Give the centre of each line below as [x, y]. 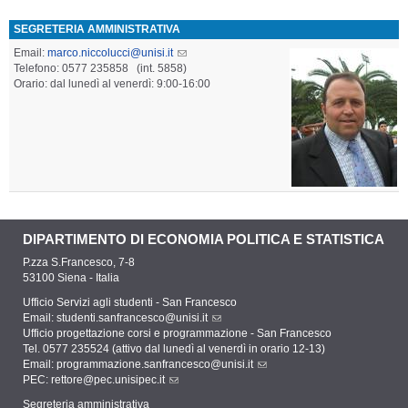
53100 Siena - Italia [71, 277]
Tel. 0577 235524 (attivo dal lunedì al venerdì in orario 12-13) [174, 348]
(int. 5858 [156, 68]
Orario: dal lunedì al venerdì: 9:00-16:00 [112, 83]
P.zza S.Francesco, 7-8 [79, 262]
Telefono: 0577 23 [58, 68]
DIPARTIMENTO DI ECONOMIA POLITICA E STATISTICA [204, 239]
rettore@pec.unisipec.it [108, 379]
